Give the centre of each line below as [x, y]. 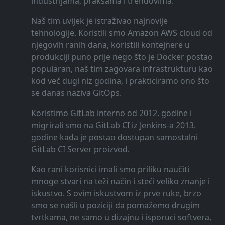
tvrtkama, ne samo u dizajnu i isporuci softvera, [121, 217]
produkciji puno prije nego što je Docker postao [122, 57]
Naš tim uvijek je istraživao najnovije [99, 21]
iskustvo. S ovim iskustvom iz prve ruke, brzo [116, 193]
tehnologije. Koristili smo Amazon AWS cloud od [122, 33]
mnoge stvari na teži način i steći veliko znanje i [120, 181]
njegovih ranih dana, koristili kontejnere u [110, 45]
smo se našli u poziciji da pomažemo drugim [115, 205]
